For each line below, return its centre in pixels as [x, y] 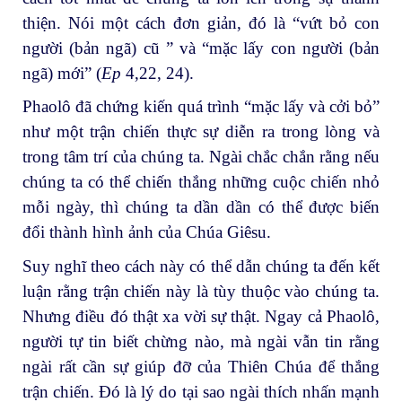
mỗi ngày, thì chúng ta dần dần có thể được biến [201, 207]
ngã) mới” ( [62, 73]
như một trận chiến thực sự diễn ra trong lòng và [201, 132]
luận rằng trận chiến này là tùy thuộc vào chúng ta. [201, 292]
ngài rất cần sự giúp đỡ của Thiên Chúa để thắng [201, 367]
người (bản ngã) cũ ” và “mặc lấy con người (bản [201, 48]
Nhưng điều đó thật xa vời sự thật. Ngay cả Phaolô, [201, 317]
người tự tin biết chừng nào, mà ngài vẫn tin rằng [201, 342]
